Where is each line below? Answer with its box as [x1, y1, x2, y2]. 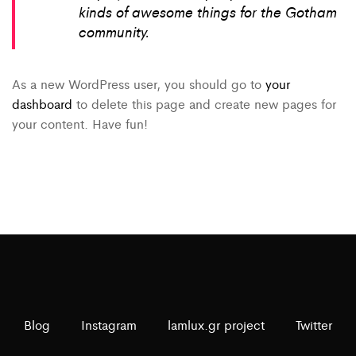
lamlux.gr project [168, 315, 265, 334]
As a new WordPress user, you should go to [12, 74, 265, 93]
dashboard [12, 94, 72, 113]
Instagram [81, 315, 137, 334]
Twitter [296, 315, 332, 334]
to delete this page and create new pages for [72, 94, 336, 113]
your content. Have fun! [12, 114, 148, 133]
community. [79, 20, 149, 41]
